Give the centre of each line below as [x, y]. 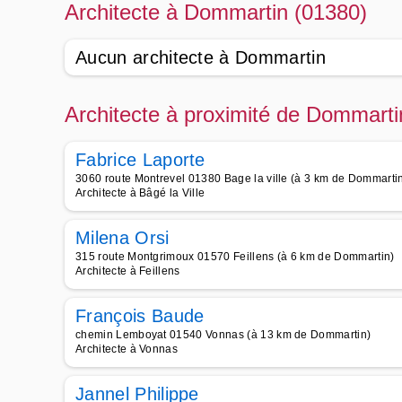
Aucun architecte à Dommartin [201, 57]
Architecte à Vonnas [127, 349]
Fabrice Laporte [140, 160]
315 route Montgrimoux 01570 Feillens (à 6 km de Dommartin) [235, 257]
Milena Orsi [122, 238]
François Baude [140, 316]
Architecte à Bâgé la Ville [140, 193]
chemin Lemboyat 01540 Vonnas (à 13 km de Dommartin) [223, 335]
